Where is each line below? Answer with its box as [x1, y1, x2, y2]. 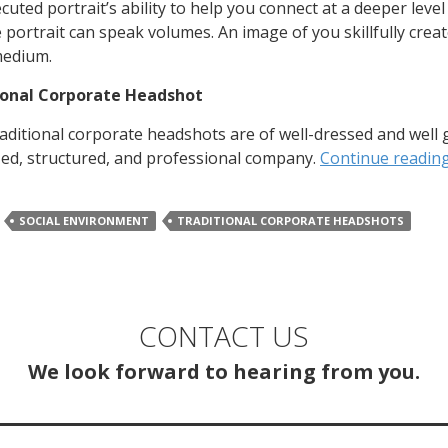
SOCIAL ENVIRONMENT [19, 213, 149, 229]
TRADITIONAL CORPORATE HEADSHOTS [177, 213, 404, 229]
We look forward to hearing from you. [28, 358, 420, 386]
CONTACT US [139, 317, 309, 356]
